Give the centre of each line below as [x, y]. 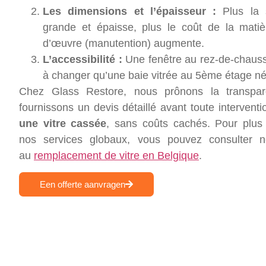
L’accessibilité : [83, 59]
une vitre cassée [63, 123]
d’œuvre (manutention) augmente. [123, 43]
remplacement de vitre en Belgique [116, 155]
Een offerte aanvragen [83, 185]
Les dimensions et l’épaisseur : [130, 11]
